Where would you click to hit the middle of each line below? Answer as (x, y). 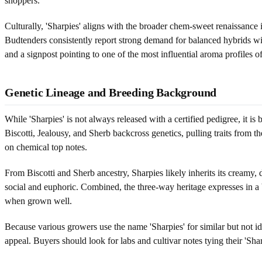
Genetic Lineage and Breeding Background (111, 92)
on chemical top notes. (46, 147)
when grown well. (38, 201)
